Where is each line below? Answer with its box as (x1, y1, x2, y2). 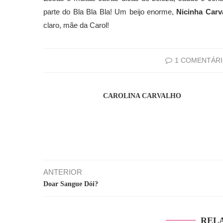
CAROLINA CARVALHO (103, 92, 181, 100)
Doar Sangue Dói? (43, 180, 98, 188)
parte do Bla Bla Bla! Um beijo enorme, (43, 7, 177, 16)
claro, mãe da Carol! (43, 21, 111, 30)
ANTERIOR (43, 168, 82, 177)
